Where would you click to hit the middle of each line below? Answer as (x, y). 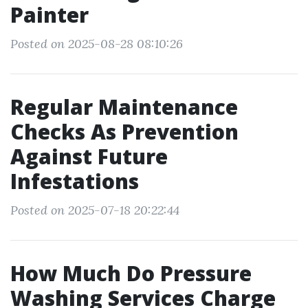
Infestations (75, 181)
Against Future (89, 156)
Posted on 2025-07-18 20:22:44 (95, 210)
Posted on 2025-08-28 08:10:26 (97, 44)
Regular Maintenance (124, 107)
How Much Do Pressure (131, 273)
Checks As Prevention (124, 132)
